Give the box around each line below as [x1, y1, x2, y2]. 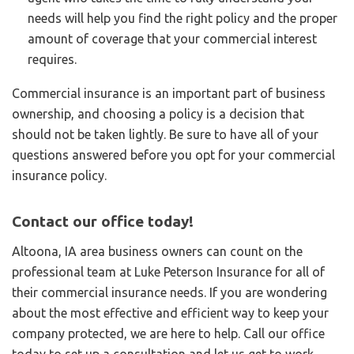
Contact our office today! [12, 212, 194, 230]
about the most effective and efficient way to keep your [12, 305, 329, 320]
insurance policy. [12, 168, 107, 183]
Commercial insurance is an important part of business [12, 85, 326, 100]
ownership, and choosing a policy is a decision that [12, 106, 304, 121]
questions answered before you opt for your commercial [12, 147, 335, 162]
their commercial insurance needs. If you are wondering [12, 284, 327, 299]
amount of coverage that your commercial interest [28, 31, 317, 46]
